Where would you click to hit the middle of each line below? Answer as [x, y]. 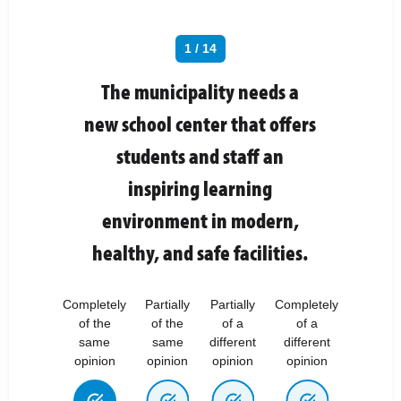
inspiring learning [200, 188]
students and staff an [200, 155]
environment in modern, [200, 220]
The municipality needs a [200, 91]
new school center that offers [200, 123]
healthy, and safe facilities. [200, 252]
